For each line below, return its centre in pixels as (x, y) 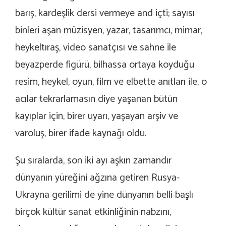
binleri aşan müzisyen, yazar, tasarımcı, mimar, (109, 31)
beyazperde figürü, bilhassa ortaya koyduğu (105, 65)
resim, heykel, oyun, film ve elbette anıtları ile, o (111, 82)
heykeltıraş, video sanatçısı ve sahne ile (96, 48)
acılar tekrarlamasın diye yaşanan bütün (96, 99)
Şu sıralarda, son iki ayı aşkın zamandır (93, 161)
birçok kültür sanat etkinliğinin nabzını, (93, 212)
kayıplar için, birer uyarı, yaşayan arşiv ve (97, 117)
